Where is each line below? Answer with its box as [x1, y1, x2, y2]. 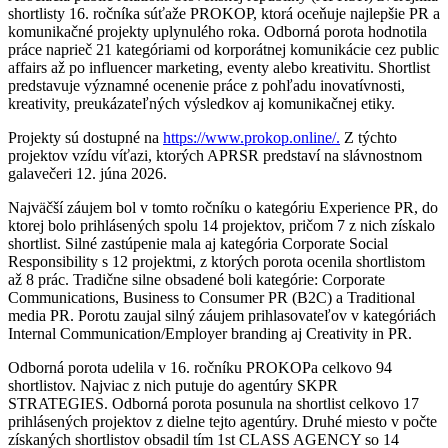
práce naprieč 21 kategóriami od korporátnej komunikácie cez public [8, 40, 439, 58]
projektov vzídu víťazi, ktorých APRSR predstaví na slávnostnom [8, 146, 422, 164]
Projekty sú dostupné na [8, 128, 163, 146]
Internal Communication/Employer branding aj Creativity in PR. [8, 324, 412, 342]
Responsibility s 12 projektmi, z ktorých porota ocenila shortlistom [8, 252, 425, 270]
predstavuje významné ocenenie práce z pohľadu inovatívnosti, [8, 76, 405, 94]
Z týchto [340, 128, 397, 146]
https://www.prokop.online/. [163, 128, 340, 146]
